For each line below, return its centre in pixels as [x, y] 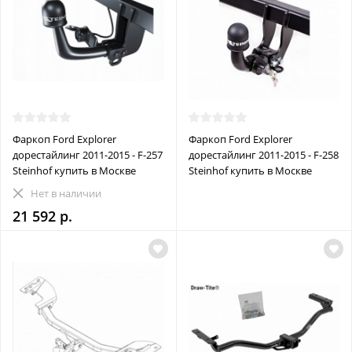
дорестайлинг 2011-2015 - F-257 [88, 154]
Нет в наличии [66, 193]
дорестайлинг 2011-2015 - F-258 [263, 154]
